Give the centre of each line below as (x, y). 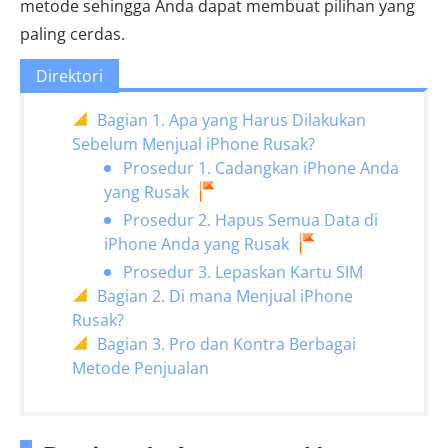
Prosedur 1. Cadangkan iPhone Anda (261, 168)
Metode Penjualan (140, 368)
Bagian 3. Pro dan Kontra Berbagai (226, 344)
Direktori (69, 76)
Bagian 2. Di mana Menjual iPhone (225, 296)
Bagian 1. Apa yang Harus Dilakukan (231, 120)
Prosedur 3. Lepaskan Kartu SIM (243, 272)
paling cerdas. (72, 34)
